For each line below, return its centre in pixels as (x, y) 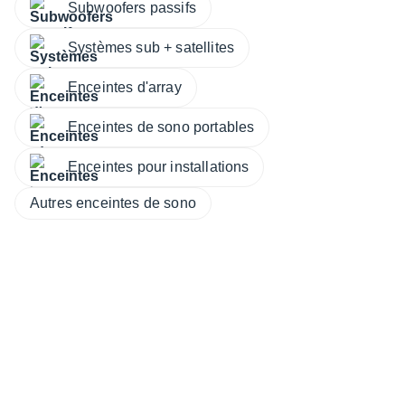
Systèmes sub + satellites (151, 47)
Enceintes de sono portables (161, 127)
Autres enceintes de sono (113, 202)
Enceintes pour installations (159, 166)
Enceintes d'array (125, 87)
